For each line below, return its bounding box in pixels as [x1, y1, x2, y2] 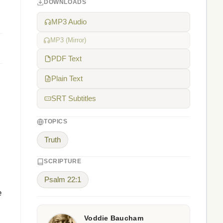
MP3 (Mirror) [50, 36, 86, 44]
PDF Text [51, 55, 82, 63]
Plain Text [51, 75, 83, 83]
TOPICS [44, 118, 68, 125]
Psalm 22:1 [44, 176, 81, 184]
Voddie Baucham [84, 215, 143, 222]
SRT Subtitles [51, 95, 96, 103]
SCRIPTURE [44, 158, 82, 165]
